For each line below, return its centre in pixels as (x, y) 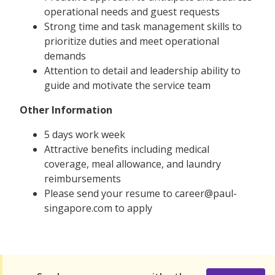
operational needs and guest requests (132, 11)
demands (65, 56)
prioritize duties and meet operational (132, 41)
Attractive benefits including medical (127, 149)
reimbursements (83, 178)
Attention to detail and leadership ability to (142, 70)
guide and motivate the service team (127, 85)
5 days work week (85, 134)
